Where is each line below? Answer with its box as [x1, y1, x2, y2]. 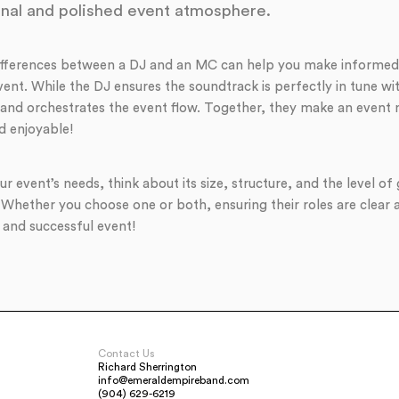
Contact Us [98, 348, 155, 359]
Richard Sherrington [98, 362, 197, 372]
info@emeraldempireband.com [98, 375, 249, 386]
